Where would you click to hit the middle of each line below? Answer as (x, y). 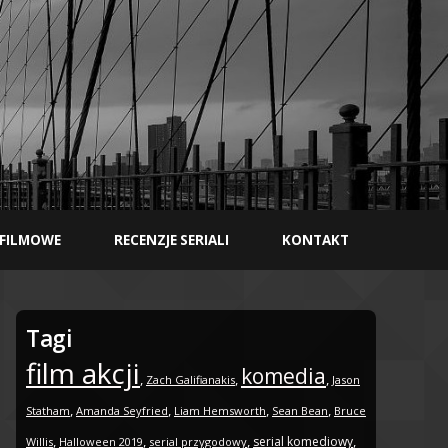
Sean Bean (300, 411)
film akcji (83, 373)
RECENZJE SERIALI (172, 240)
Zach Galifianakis (190, 380)
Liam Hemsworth (220, 411)
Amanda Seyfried (122, 411)
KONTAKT (316, 240)
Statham (48, 411)
